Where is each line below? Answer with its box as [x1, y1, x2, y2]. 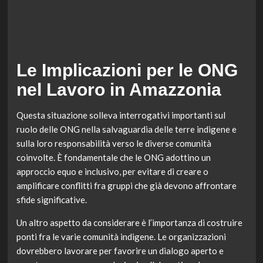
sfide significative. [16, 194, 87, 205]
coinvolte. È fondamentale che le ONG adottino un [16, 152, 211, 163]
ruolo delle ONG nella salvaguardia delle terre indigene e [16, 124, 237, 135]
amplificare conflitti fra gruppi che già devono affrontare [16, 180, 237, 191]
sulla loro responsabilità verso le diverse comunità [16, 138, 211, 149]
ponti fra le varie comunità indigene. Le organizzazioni [16, 231, 226, 242]
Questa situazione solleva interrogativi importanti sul [16, 110, 225, 121]
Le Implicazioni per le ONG [16, 60, 238, 80]
